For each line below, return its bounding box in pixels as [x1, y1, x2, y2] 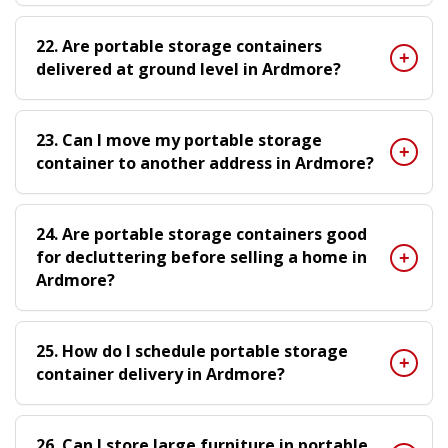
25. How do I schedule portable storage [36, 340, 348, 362]
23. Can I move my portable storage [36, 129, 322, 151]
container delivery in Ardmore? [36, 363, 285, 385]
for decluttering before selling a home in [36, 246, 367, 268]
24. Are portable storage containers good [36, 223, 367, 245]
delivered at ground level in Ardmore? [36, 58, 341, 80]
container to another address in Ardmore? [36, 152, 374, 174]
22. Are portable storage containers [36, 35, 322, 57]
